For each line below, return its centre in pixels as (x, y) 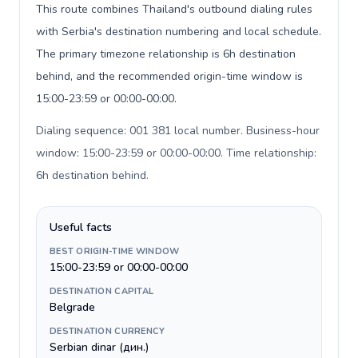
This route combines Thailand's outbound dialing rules (174, 9)
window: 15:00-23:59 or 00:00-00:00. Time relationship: (176, 153)
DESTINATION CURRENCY (107, 331)
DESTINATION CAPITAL (102, 291)
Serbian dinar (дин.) (99, 347)
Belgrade (72, 307)
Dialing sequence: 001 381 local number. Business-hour (178, 131)
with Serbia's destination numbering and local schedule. (179, 32)
